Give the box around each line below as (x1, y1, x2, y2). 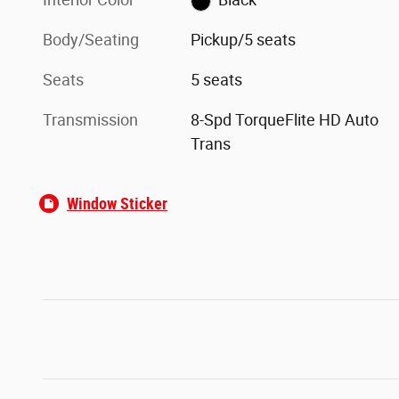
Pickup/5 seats (191, 30, 297, 50)
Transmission (43, 110, 138, 130)
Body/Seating (43, 30, 139, 50)
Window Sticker (67, 194, 167, 214)
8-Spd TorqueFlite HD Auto (191, 110, 379, 130)
